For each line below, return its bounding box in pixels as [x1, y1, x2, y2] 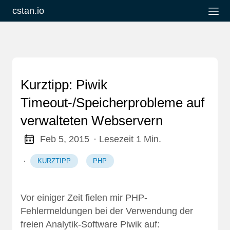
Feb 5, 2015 [40, 134, 89, 144]
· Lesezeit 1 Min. [93, 134, 161, 144]
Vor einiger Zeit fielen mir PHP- [21, 193, 147, 203]
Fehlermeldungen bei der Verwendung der [21, 206, 193, 217]
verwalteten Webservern [21, 113, 163, 128]
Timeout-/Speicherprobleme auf [21, 95, 204, 110]
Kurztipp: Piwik [21, 77, 107, 92]
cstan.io [12, 6, 44, 16]
